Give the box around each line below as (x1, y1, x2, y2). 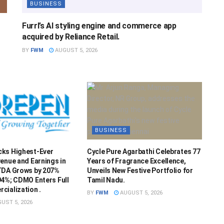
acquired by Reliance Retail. (22, 31, 120, 41)
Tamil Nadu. (86, 175, 125, 184)
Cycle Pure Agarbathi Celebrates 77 (86, 147, 200, 155)
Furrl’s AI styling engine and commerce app (22, 20, 176, 30)
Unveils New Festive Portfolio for (86, 166, 193, 174)
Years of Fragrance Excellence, (86, 156, 186, 165)
